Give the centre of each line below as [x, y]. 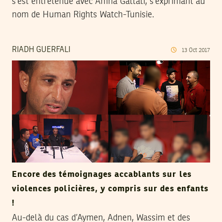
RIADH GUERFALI [41, 50]
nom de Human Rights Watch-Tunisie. [83, 15]
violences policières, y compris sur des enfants [110, 189]
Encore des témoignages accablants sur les [102, 174]
